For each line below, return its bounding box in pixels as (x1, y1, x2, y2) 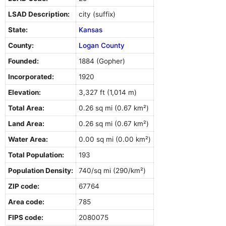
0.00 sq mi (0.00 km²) (79, 135, 151, 143)
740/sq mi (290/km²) (79, 166, 146, 175)
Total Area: (8, 103, 44, 112)
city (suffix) (79, 10, 116, 18)
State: (8, 25, 28, 34)
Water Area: (8, 135, 48, 143)
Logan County (79, 41, 125, 49)
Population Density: (8, 166, 73, 175)
